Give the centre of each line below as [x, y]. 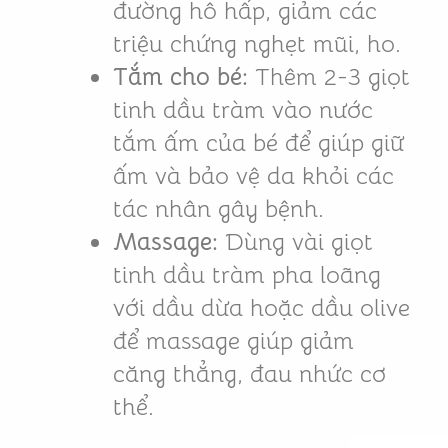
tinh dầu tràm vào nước [242, 109]
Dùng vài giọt [295, 241]
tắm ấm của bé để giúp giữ [258, 142]
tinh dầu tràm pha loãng [246, 274]
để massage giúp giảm [233, 340]
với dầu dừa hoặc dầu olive [261, 307]
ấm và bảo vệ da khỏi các [253, 175]
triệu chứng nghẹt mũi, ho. [256, 43]
